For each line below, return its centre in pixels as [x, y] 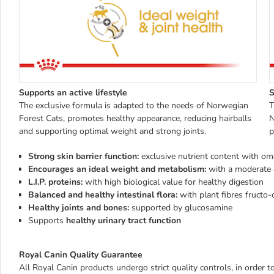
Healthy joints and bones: [80, 207]
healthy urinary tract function [124, 220]
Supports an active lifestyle [73, 92]
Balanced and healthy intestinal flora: [104, 194]
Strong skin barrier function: [85, 156]
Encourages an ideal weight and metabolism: [118, 169]
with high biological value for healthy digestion [174, 182]
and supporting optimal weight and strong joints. [113, 131]
